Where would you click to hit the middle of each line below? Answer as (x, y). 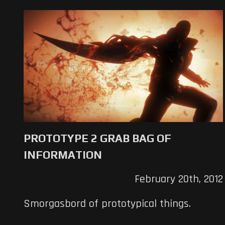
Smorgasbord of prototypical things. (107, 204)
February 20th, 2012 (179, 180)
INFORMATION (63, 155)
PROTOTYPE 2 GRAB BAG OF (97, 138)
